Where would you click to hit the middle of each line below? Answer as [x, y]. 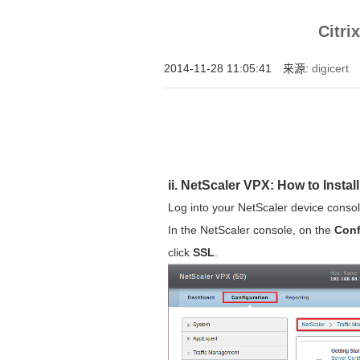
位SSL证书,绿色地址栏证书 [216, 35]
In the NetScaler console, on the [252, 230]
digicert [331, 68]
